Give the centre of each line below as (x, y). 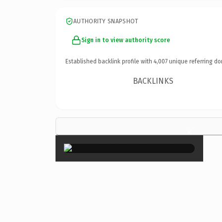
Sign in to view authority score (126, 40)
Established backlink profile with (110, 61)
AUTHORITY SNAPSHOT (106, 21)
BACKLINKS (153, 81)
